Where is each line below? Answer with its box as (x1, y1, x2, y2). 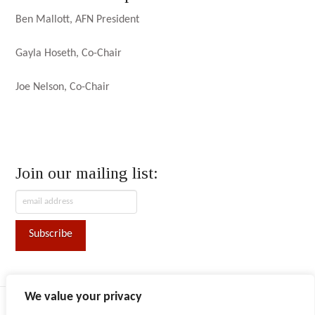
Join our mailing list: (15, 163, 159, 182)
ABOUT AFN (81, 302, 127, 310)
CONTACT (198, 302, 234, 310)
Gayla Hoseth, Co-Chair (15, 47, 122, 59)
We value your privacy (25, 290, 142, 304)
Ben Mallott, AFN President (15, 13, 140, 25)
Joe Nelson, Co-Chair (15, 81, 110, 93)
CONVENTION (136, 302, 189, 310)
